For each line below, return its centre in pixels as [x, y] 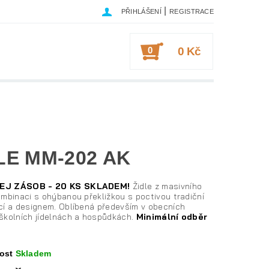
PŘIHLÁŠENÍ [141, 11]
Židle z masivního [166, 186]
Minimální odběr [172, 217]
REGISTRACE [192, 11]
